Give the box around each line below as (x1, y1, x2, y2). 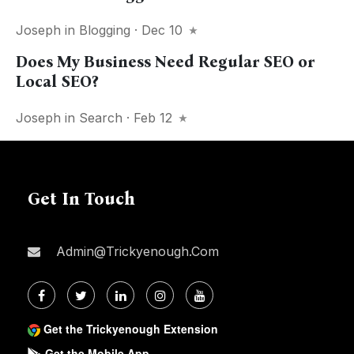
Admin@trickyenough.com (52, 243, 219, 260)
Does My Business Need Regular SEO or (16, 52, 314, 72)
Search (79, 110, 122, 126)
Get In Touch (28, 188, 135, 210)
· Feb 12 (122, 110, 176, 126)
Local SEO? (16, 72, 98, 92)
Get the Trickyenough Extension (43, 321, 218, 337)
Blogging (79, 22, 130, 39)
